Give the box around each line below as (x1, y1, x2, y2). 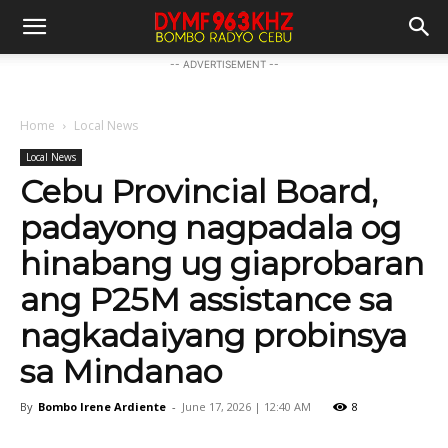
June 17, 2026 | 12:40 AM (182, 399, 311, 414)
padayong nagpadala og (20, 208, 401, 247)
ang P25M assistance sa (20, 280, 393, 319)
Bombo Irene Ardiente (38, 399, 166, 414)
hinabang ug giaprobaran (20, 244, 424, 283)
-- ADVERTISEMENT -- (169, 58, 279, 70)
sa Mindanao (20, 352, 222, 391)
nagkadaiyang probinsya (20, 316, 407, 355)
